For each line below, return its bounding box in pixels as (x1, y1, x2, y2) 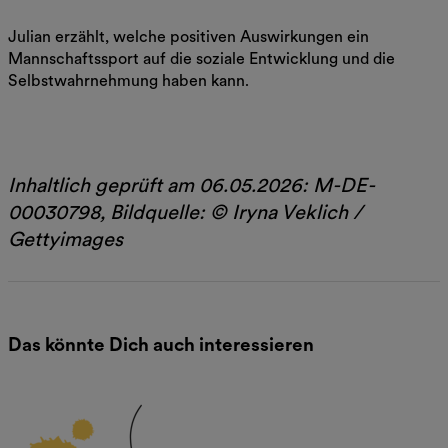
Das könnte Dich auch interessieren (8, 332, 314, 356)
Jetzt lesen (8, 110, 89, 130)
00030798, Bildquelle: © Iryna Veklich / (8, 200, 363, 225)
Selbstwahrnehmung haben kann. (8, 71, 249, 91)
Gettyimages (8, 227, 123, 252)
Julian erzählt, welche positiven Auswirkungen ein (8, 27, 369, 47)
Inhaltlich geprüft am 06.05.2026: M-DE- (8, 173, 375, 198)
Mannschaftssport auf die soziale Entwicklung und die (8, 49, 395, 69)
